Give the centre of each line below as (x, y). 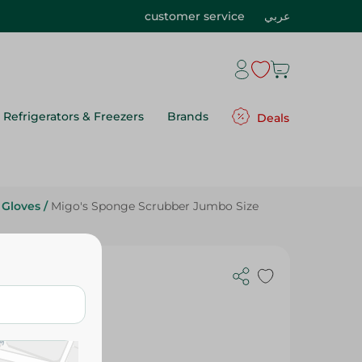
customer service (195, 16)
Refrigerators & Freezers (74, 116)
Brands (188, 116)
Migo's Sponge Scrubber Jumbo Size (155, 158)
